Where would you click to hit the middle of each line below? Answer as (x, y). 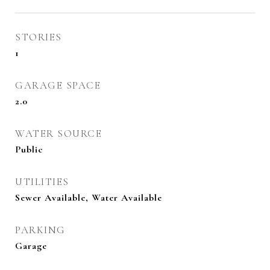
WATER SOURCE (58, 133)
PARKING (40, 230)
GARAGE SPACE (58, 85)
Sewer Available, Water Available (89, 198)
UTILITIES (42, 182)
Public (29, 149)
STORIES (39, 37)
